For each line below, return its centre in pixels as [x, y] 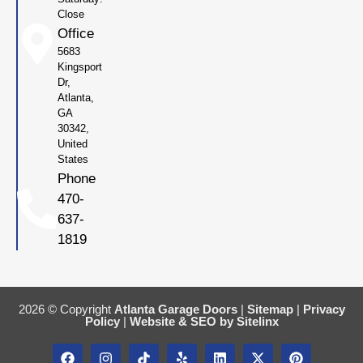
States [73, 160]
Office [76, 34]
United [73, 144]
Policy [102, 322]
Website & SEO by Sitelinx [204, 322]
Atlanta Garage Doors [175, 310]
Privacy [324, 310]
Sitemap [270, 310]
